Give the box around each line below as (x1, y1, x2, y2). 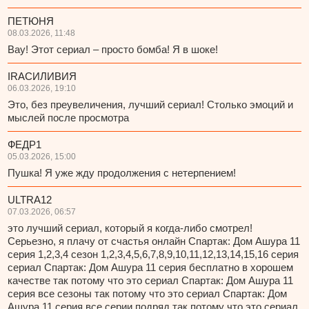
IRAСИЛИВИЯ (8, 70, 77, 83)
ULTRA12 (8, 194, 52, 206)
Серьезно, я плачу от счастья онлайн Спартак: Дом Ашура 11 (8, 235, 301, 248)
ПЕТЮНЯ (8, 15, 54, 28)
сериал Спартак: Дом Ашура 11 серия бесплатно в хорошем (8, 261, 294, 274)
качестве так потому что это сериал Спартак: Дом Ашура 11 (8, 275, 294, 287)
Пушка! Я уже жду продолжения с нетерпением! (8, 167, 237, 179)
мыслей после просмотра (8, 112, 130, 124)
